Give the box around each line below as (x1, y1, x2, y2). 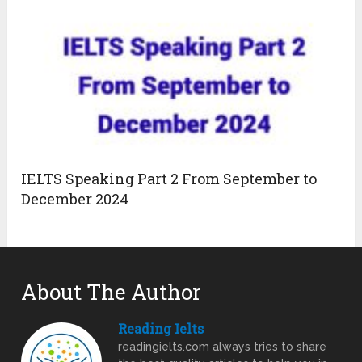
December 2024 (21, 188, 129, 208)
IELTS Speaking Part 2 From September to (21, 168, 318, 188)
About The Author (21, 277, 202, 305)
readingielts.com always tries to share (118, 339, 327, 353)
